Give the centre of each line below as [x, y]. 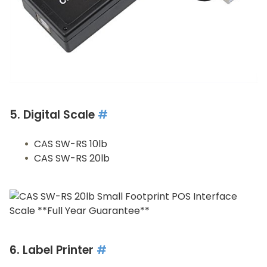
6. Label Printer [53, 250]
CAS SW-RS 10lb [71, 144]
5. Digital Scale [54, 115]
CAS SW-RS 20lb [72, 159]
